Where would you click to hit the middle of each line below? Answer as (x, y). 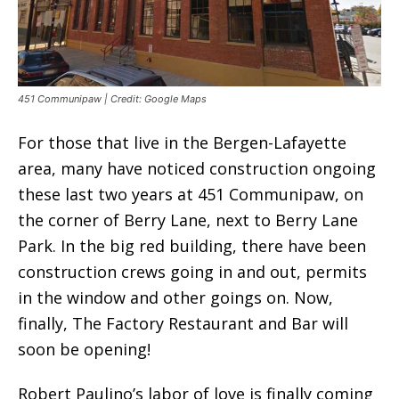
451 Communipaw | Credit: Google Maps (112, 99)
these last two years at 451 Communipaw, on (191, 195)
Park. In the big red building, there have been (192, 246)
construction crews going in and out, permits (192, 272)
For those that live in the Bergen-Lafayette (182, 143)
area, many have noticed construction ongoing (197, 169)
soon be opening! (84, 350)
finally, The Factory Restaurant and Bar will (183, 324)
